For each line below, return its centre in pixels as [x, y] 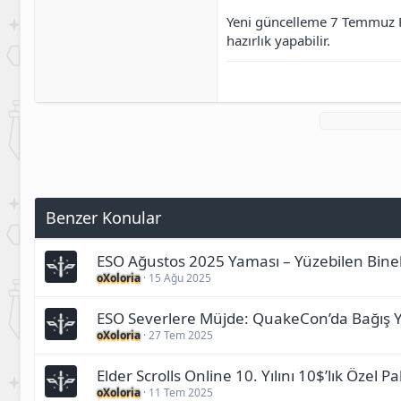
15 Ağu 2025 [180, 278]
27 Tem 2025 [181, 336]
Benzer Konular [103, 218]
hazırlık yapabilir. [278, 40]
